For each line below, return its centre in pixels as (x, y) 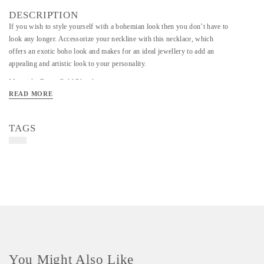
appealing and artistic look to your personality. (78, 64)
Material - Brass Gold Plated (52, 82)
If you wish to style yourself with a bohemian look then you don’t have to (119, 27)
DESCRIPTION (44, 15)
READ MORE (31, 94)
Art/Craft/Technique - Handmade (58, 100)
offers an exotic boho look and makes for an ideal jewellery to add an (112, 51)
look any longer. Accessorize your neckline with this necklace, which (111, 39)
